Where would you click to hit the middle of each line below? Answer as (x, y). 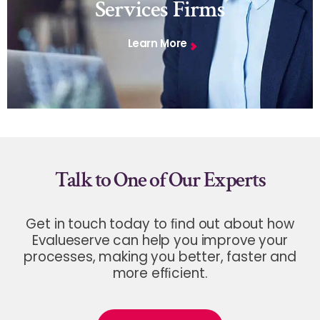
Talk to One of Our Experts (160, 181)
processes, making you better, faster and (160, 257)
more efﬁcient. (160, 274)
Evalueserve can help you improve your (160, 241)
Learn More (157, 44)
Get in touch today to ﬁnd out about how (160, 224)
